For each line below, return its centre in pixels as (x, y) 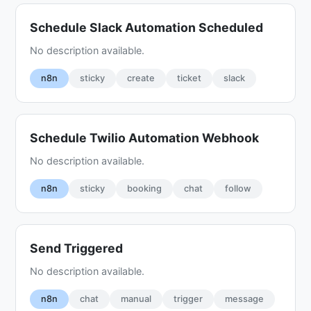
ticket (190, 78)
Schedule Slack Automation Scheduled (147, 27)
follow (238, 188)
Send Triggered (77, 248)
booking (145, 188)
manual (136, 299)
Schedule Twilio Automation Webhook (145, 137)
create (141, 78)
